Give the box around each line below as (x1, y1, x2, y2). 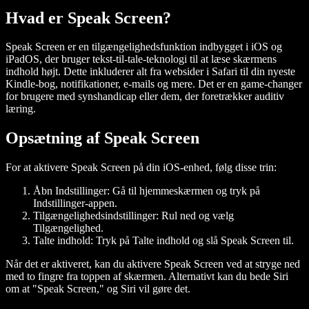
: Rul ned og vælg (156, 210, 234, 222)
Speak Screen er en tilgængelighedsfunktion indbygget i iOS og (6, 41, 282, 53)
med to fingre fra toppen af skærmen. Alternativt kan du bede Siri (6, 270, 288, 283)
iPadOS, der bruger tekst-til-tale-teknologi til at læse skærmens (6, 53, 277, 66)
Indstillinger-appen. (33, 197, 117, 210)
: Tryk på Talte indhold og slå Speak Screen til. (90, 235, 294, 247)
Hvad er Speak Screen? (6, 8, 171, 27)
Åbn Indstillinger (33, 185, 107, 197)
